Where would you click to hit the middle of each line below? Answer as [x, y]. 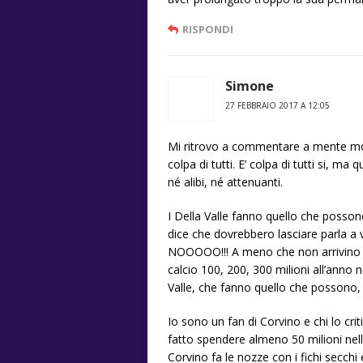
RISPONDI [208, 29]
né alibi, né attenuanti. [225, 181]
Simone [250, 85]
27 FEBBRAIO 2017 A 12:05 [278, 105]
